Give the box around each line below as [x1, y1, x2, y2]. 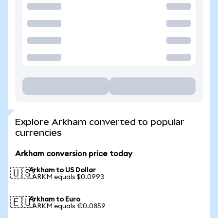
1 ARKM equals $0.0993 [29, 174, 105, 181]
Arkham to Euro [29, 196, 80, 203]
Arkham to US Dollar [29, 167, 96, 174]
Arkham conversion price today [15, 150, 132, 158]
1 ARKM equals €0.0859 [29, 203, 106, 210]
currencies [15, 127, 62, 138]
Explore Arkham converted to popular [15, 117, 184, 127]
